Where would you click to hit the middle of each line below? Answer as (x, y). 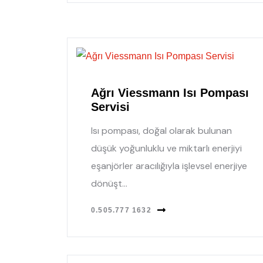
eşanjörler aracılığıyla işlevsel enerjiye (169, 166)
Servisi (110, 107)
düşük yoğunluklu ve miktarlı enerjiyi (166, 148)
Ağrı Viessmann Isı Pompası (170, 92)
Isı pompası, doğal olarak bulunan (161, 130)
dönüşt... (109, 183)
